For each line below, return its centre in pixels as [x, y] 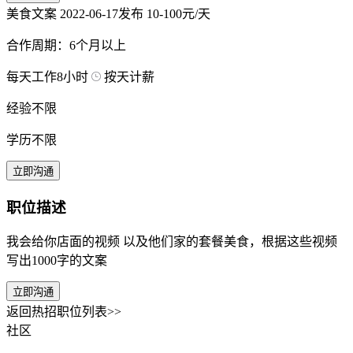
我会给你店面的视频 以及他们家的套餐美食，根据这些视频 [172, 242]
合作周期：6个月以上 [66, 45]
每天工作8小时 [47, 76]
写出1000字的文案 [57, 261]
